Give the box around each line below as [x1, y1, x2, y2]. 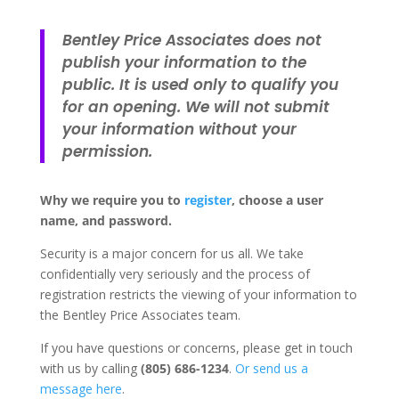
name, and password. [39, 212, 172, 229]
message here [39, 380, 122, 397]
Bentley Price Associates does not [61, 29, 322, 51]
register [183, 191, 232, 208]
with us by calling [39, 360, 141, 377]
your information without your [61, 118, 297, 140]
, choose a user [231, 191, 323, 208]
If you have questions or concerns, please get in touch [39, 339, 353, 356]
